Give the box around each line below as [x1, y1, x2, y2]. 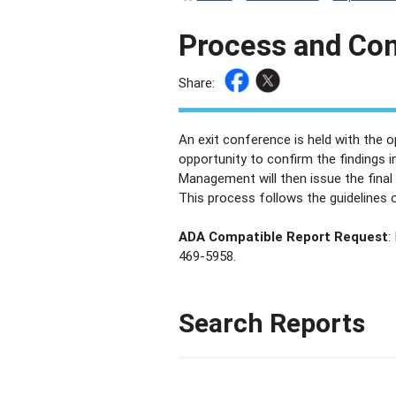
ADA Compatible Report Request [178, 228, 388, 245]
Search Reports [178, 306, 365, 339]
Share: [178, 74, 215, 91]
